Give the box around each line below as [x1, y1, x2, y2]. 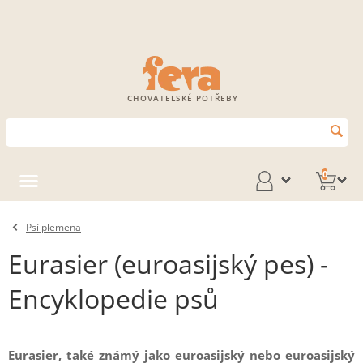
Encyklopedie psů [8, 281, 219, 316]
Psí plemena [26, 220, 81, 234]
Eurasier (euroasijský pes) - [8, 246, 328, 281]
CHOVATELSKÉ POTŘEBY [127, 92, 238, 104]
